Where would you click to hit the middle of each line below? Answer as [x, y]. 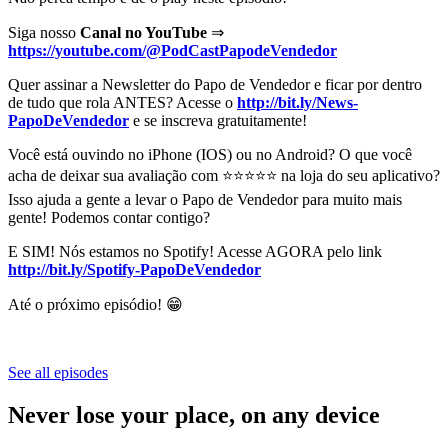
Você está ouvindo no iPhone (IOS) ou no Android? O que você [210, 154]
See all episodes [58, 372]
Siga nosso [44, 32]
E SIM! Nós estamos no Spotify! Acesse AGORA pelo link [195, 251]
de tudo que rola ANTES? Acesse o [122, 102]
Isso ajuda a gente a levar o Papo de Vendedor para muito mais [205, 199]
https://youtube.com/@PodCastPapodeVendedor [172, 50]
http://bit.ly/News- [297, 102]
